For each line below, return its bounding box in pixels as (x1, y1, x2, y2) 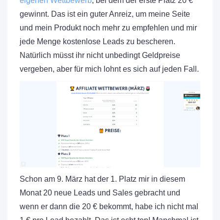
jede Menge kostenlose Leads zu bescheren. (20, 37, 175, 46)
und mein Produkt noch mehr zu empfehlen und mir (20, 23, 197, 32)
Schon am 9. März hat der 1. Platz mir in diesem (20, 174, 185, 183)
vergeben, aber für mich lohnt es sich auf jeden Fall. (20, 64, 199, 73)
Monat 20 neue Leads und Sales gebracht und (20, 188, 180, 197)
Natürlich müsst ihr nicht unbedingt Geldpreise (20, 51, 180, 59)
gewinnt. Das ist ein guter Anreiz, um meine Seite (20, 9, 190, 18)
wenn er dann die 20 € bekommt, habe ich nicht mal (20, 202, 198, 211)
